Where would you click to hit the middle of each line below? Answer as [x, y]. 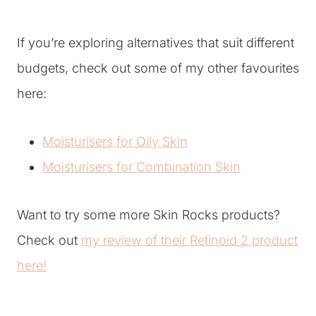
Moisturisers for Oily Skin [115, 141]
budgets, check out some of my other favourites [158, 68]
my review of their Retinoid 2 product [189, 240]
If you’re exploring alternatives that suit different [156, 43]
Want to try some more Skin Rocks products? [148, 215]
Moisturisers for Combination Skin [141, 167]
